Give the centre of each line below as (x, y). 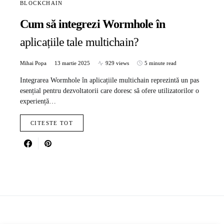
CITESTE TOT (52, 123)
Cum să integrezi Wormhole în (92, 24)
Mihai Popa (33, 63)
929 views (117, 63)
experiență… (38, 101)
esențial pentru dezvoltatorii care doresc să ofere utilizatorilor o (109, 91)
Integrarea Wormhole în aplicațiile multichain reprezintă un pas (109, 80)
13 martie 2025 (72, 63)
